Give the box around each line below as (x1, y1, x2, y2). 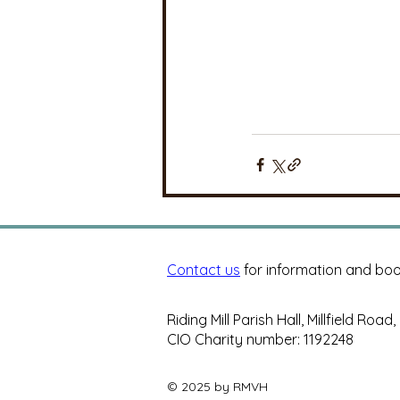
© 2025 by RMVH (167, 379, 268, 396)
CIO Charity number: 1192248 (167, 330, 354, 349)
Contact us (167, 261, 240, 279)
